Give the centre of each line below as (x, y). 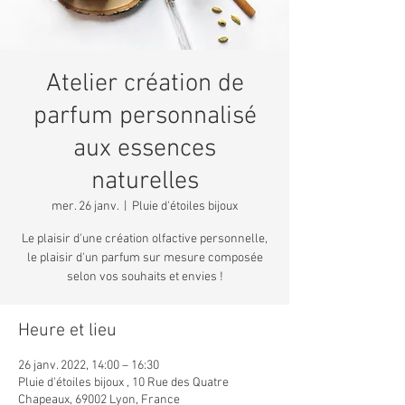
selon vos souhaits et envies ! (145, 277)
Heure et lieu (67, 330)
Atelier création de (145, 84)
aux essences (145, 149)
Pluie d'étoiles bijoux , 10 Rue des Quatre (123, 382)
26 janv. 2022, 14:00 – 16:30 (89, 365)
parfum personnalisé (145, 116)
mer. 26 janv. (85, 206)
